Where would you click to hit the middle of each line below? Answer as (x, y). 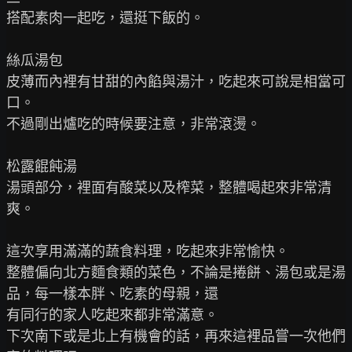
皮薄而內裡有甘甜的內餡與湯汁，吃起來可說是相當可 (176, 81)
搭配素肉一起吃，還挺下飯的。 (105, 18)
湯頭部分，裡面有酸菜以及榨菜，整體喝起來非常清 (169, 187)
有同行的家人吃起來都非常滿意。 (112, 315)
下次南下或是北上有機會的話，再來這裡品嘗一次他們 (176, 336)
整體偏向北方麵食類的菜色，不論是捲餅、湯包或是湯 (176, 272)
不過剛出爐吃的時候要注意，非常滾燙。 (134, 124)
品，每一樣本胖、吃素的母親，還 (112, 293)
